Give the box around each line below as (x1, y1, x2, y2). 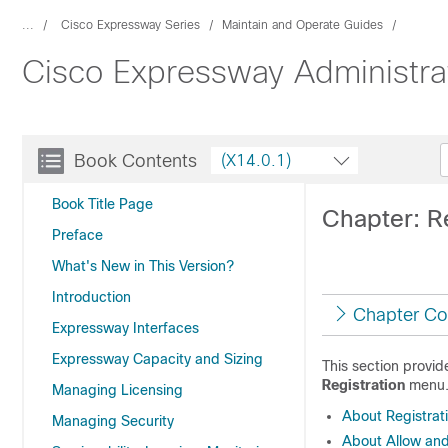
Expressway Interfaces (52, 320, 199, 336)
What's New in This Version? (52, 258, 234, 274)
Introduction (52, 289, 131, 305)
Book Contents (74, 151, 197, 171)
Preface (52, 227, 103, 243)
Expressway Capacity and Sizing (52, 351, 263, 367)
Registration (322, 377, 405, 393)
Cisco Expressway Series (61, 18, 200, 32)
